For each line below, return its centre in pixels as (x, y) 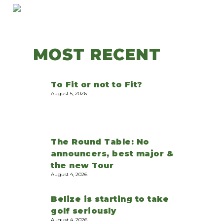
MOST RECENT (97, 55)
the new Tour (82, 166)
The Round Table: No (100, 142)
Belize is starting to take (110, 199)
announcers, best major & (112, 154)
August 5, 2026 (69, 94)
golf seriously (83, 211)
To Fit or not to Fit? (97, 85)
